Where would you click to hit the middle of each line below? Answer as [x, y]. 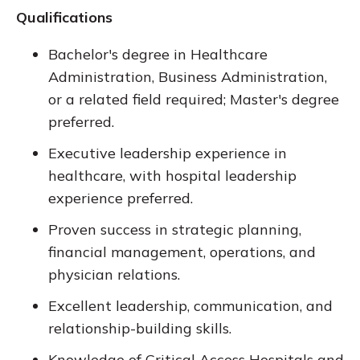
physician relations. [114, 275]
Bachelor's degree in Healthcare [158, 55]
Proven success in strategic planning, [175, 230]
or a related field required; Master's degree [194, 100]
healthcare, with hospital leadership [172, 176]
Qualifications [64, 18]
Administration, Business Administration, [188, 77]
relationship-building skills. [140, 329]
